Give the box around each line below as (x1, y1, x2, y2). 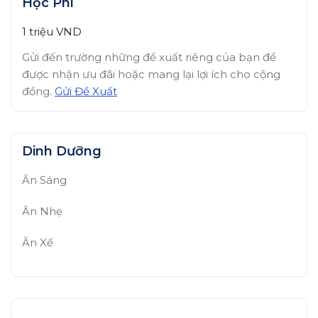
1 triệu (22, 24, 56, 38)
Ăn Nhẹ (22, 204, 62, 218)
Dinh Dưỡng (22, 143, 102, 159)
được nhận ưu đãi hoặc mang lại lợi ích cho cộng (22, 67, 280, 81)
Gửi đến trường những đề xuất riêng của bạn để (22, 50, 276, 64)
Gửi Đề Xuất (55, 84, 117, 98)
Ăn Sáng (22, 172, 67, 187)
